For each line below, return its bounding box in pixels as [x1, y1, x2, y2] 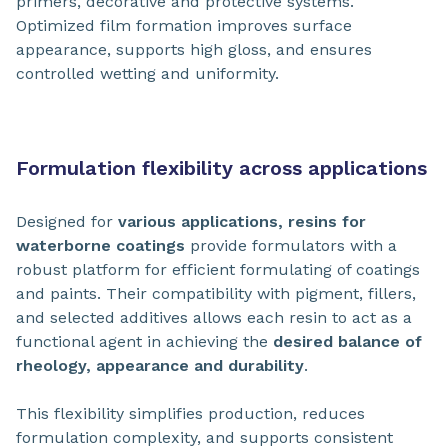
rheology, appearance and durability [16, 356, 304, 376]
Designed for [16, 212, 118, 232]
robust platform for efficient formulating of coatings [16, 260, 420, 280]
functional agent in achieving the [16, 332, 273, 352]
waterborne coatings [16, 236, 185, 256]
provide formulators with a [185, 236, 397, 256]
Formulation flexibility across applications [16, 156, 427, 181]
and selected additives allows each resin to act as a [16, 308, 412, 328]
